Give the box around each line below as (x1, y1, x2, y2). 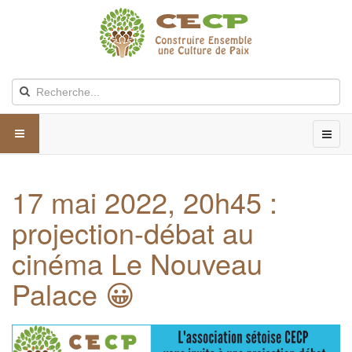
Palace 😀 (12, 273, 135, 313)
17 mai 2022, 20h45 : (12, 181, 277, 222)
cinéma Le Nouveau (12, 243, 262, 283)
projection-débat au (12, 212, 254, 252)
